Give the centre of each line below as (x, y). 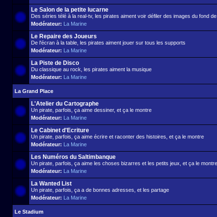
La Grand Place (34, 91)
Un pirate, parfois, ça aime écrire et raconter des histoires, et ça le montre (117, 137)
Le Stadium (29, 212)
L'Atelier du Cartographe (65, 104)
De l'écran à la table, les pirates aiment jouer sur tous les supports (108, 43)
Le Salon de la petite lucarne (70, 10)
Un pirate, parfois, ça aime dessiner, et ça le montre (91, 110)
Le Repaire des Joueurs (64, 36)
